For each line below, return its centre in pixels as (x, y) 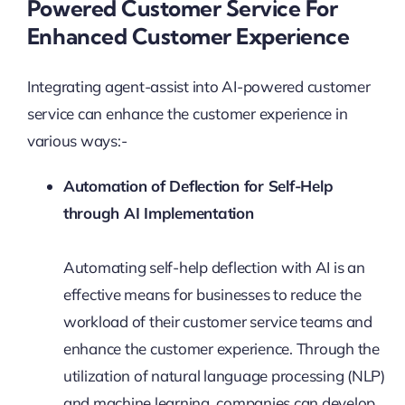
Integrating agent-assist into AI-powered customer (198, 86)
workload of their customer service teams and (217, 321)
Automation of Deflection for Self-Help (198, 185)
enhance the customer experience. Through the (221, 348)
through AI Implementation (158, 212)
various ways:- (77, 140)
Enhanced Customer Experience (188, 37)
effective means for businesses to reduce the (212, 294)
